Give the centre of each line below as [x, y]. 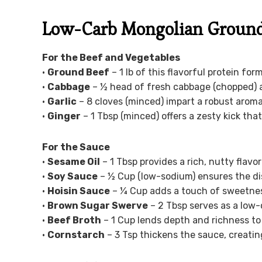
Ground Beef [78, 72]
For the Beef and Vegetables [111, 57]
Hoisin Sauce [79, 191]
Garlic [62, 101]
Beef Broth [74, 220]
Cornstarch [76, 235]
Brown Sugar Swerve [98, 205]
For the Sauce [76, 147]
